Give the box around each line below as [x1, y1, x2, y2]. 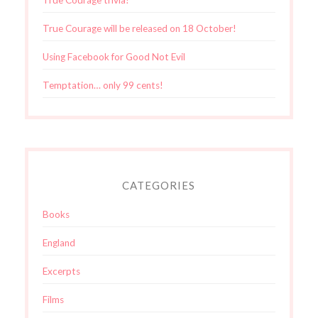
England [42, 236, 75, 248]
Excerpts [42, 265, 80, 277]
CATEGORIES [122, 178, 196, 192]
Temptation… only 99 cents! [42, 79, 163, 91]
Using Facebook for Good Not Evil [42, 50, 185, 62]
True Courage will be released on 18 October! [42, 22, 236, 34]
